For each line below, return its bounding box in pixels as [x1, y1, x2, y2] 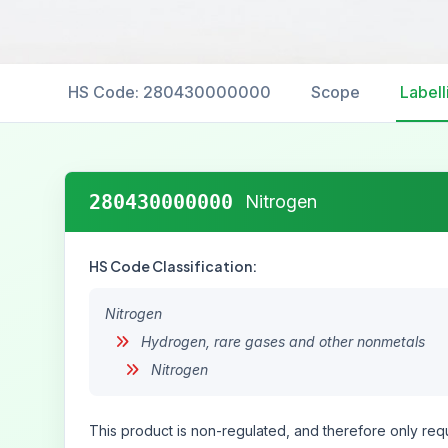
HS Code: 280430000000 [68, 82, 271, 102]
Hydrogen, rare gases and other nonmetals [137, 333, 425, 350]
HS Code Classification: [89, 257, 257, 275]
